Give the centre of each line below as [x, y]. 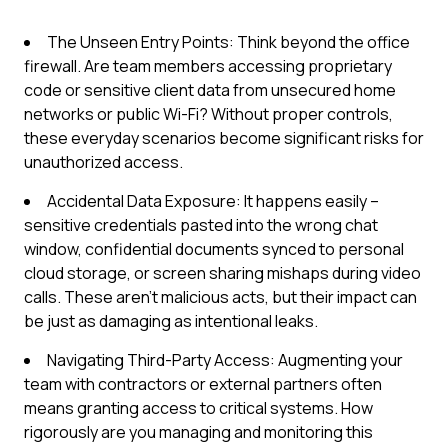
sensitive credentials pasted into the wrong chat [201, 225]
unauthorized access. [103, 162]
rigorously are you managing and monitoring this [198, 432]
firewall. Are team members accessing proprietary [208, 66]
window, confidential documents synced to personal [214, 249]
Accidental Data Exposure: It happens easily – [213, 201]
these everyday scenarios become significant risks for [224, 138]
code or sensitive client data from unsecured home [210, 90]
